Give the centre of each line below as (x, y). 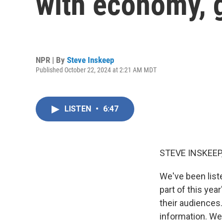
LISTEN (79, 109)
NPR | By (51, 60)
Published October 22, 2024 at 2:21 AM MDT (96, 70)
